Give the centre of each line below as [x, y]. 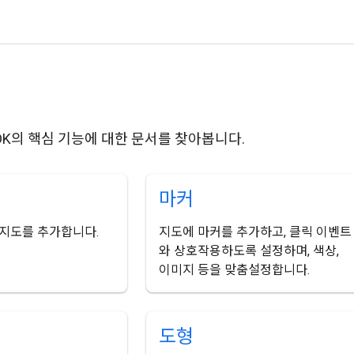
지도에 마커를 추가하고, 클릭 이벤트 [256, 232]
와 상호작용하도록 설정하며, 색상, [249, 250]
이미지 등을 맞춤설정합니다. [235, 269]
